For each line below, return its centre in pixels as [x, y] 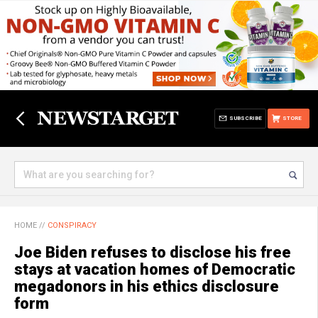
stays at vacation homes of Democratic [155, 269]
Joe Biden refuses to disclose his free [153, 252]
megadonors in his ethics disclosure [147, 286]
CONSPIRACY [72, 225]
